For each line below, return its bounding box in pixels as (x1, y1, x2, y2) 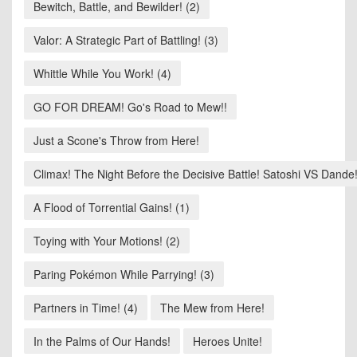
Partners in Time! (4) (33, 300, 138, 316)
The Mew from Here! (160, 300, 265, 316)
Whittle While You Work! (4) (33, 65, 171, 82)
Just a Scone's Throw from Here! (33, 132, 199, 149)
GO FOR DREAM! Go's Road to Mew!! (33, 99, 227, 116)
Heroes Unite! (193, 333, 262, 350)
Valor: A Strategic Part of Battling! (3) (33, 32, 218, 49)
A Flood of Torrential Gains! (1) (33, 199, 190, 216)
